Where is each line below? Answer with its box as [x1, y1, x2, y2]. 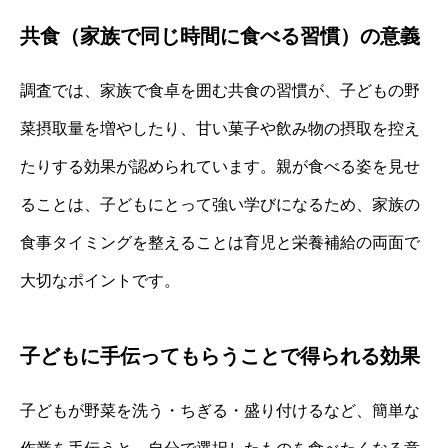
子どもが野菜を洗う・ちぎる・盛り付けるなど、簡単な [20, 402, 420, 420]
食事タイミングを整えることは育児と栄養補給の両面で [20, 234, 420, 252]
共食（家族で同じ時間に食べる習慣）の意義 [20, 25, 420, 48]
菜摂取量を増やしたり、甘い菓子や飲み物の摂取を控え [20, 120, 420, 138]
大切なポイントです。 [20, 272, 180, 290]
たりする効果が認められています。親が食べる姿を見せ [20, 158, 420, 176]
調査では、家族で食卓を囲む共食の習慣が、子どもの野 [20, 82, 420, 100]
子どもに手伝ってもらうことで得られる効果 [20, 345, 420, 368]
